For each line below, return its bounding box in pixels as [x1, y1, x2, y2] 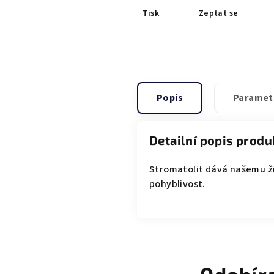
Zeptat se [198, 7, 239, 20]
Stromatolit [149, 163, 206, 177]
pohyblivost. [149, 177, 206, 191]
